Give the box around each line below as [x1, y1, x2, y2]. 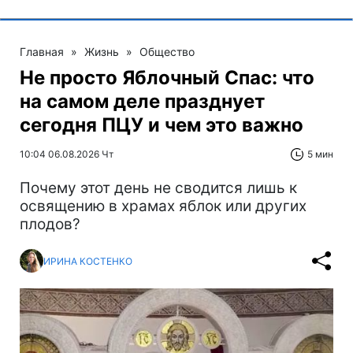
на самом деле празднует [20, 90, 265, 113]
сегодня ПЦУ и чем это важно [20, 113, 303, 136]
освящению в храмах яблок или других [20, 197, 307, 215]
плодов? [20, 215, 80, 233]
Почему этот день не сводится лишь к [20, 179, 297, 197]
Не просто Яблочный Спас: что [20, 66, 314, 89]
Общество [139, 45, 195, 58]
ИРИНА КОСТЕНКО [43, 255, 132, 267]
